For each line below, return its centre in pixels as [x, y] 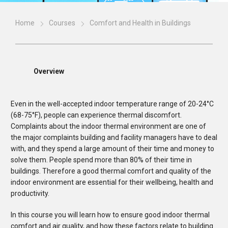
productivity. [30, 193]
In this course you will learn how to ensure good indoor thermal [110, 215]
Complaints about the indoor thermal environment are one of [108, 126]
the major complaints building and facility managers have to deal [114, 137]
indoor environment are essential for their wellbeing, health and [112, 182]
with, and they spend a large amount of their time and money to [112, 149]
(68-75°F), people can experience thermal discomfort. [96, 115]
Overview [49, 71]
